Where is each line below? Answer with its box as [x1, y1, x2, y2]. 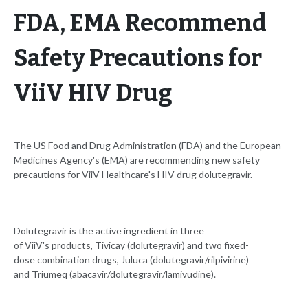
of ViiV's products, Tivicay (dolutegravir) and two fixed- [14, 239, 249, 252]
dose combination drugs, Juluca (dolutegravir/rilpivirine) [14, 254, 249, 266]
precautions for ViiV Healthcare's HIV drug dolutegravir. [14, 168, 252, 181]
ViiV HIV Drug [14, 79, 173, 108]
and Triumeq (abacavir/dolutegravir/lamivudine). [14, 268, 218, 280]
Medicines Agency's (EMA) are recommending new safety [14, 154, 260, 166]
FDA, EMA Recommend [14, 9, 267, 38]
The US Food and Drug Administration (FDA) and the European [14, 140, 281, 152]
